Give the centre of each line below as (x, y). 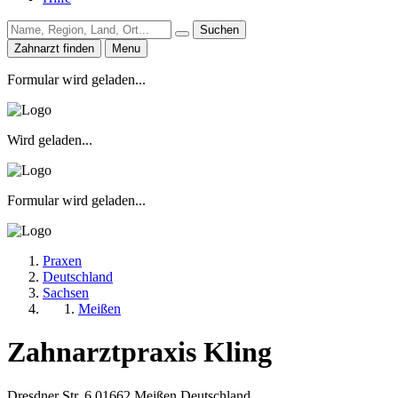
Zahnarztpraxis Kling (139, 352)
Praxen (62, 260)
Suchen (219, 29)
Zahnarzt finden (54, 48)
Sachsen (66, 292)
